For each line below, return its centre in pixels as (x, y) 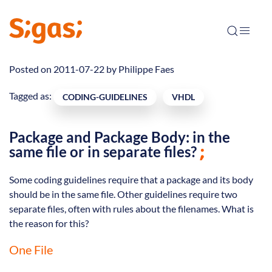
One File (31, 250)
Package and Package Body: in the (120, 137)
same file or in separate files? (103, 152)
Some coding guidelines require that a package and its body (131, 180)
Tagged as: (31, 96)
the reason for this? (49, 223)
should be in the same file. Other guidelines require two (123, 194)
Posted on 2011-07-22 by (64, 69)
